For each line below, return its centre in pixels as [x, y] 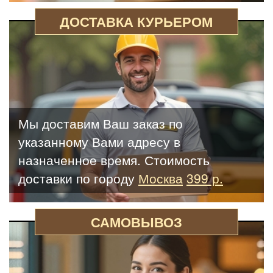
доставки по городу [78, 178]
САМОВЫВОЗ [136, 222]
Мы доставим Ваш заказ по [101, 123]
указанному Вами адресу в [99, 141]
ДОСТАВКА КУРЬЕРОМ [136, 21]
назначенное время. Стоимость [114, 159]
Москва [161, 178]
